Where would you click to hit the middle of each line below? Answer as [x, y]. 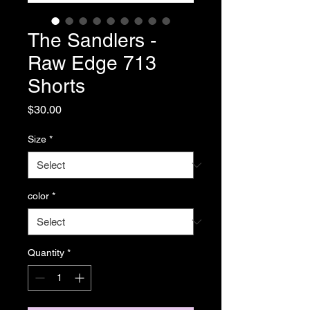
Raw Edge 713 [92, 63]
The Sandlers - [92, 40]
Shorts [56, 86]
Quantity [46, 253]
